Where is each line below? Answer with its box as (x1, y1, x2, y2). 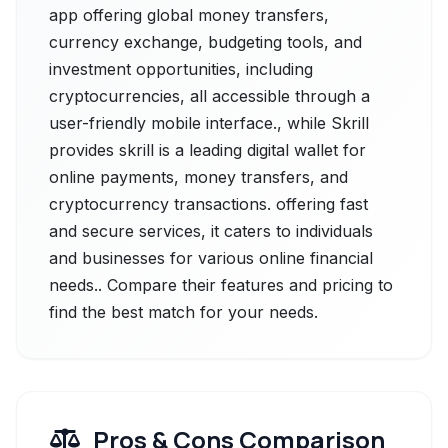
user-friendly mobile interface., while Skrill (49, 113, 369, 133)
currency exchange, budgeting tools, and (49, 32, 362, 52)
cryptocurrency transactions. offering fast (49, 194, 368, 214)
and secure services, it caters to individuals (49, 221, 373, 241)
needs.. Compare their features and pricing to (49, 275, 393, 295)
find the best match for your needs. (49, 302, 318, 322)
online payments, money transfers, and (49, 167, 348, 187)
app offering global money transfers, (49, 5, 329, 25)
